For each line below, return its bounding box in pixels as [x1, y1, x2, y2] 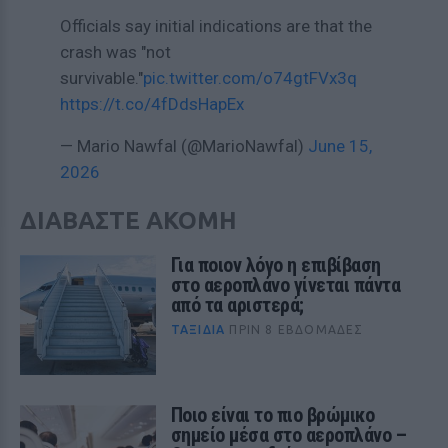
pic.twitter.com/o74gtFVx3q [143, 68, 357, 88]
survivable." [60, 68, 143, 88]
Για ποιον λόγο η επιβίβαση [170, 253, 381, 277]
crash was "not [60, 42, 171, 62]
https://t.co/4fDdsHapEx [60, 94, 244, 114]
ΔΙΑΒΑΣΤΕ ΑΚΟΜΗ [20, 207, 237, 234]
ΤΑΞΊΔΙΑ [170, 323, 226, 336]
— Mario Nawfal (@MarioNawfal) [60, 136, 308, 156]
